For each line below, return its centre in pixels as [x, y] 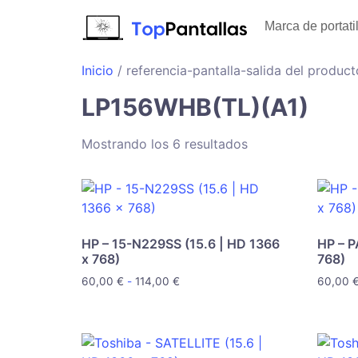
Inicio [97, 70]
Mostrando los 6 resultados [165, 144]
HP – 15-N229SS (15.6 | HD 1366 [181, 244]
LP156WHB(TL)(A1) [195, 107]
